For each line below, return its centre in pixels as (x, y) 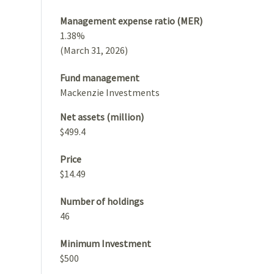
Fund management (100, 77)
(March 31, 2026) (94, 50)
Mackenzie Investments (110, 92)
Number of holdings (102, 201)
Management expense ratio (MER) (131, 20)
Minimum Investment (106, 243)
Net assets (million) (102, 117)
